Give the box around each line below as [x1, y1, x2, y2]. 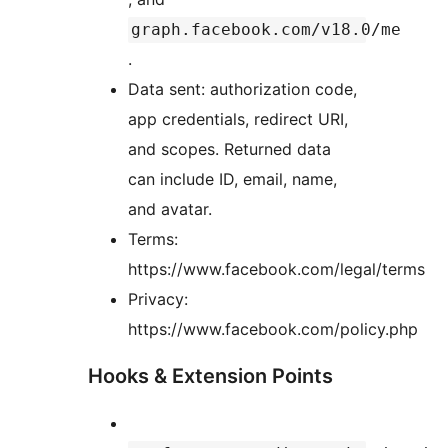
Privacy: [128, 289, 188, 310]
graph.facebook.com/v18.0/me [131, 20, 401, 40]
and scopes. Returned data [128, 139, 331, 160]
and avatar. [128, 199, 212, 220]
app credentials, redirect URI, [128, 109, 348, 130]
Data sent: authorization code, [128, 79, 357, 100]
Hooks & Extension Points [88, 364, 333, 389]
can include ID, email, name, [128, 169, 337, 190]
